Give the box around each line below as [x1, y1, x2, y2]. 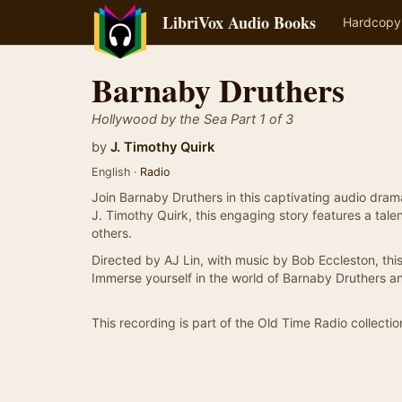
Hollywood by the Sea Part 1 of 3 [92, 111, 293, 127]
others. [92, 225, 132, 240]
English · [92, 165, 140, 179]
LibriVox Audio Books [162, 11, 316, 34]
